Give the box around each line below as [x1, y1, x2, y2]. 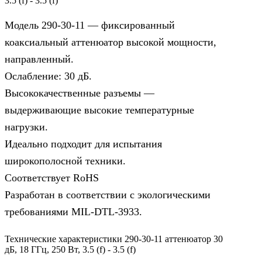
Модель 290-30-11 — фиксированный [5, 19, 175, 31]
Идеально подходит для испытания [5, 137, 162, 150]
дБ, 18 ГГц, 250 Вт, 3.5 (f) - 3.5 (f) [5, 244, 136, 254]
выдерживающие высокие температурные [5, 104, 194, 116]
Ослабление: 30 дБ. [5, 70, 92, 82]
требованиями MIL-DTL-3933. [5, 205, 142, 218]
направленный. [5, 53, 74, 65]
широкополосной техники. [5, 154, 126, 167]
